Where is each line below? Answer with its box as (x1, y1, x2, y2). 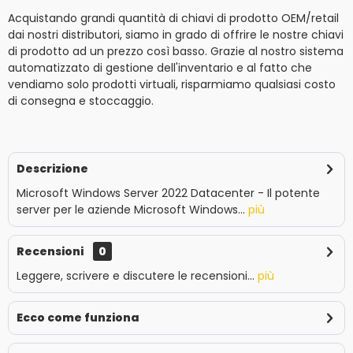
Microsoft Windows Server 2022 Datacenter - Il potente (17, 185, 320, 201)
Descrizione (17, 161, 88, 176)
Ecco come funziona (17, 310, 139, 325)
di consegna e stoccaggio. (8, 93, 154, 109)
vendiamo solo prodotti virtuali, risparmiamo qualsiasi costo (8, 76, 336, 92)
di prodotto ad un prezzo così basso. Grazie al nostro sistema (8, 43, 344, 59)
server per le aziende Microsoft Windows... (17, 202, 245, 217)
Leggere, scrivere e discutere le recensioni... (17, 268, 255, 284)
